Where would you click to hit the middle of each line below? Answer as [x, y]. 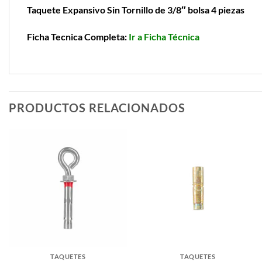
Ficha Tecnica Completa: [78, 36]
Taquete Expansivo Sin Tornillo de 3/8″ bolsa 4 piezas [136, 9]
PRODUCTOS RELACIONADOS [97, 108]
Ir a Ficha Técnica [164, 36]
